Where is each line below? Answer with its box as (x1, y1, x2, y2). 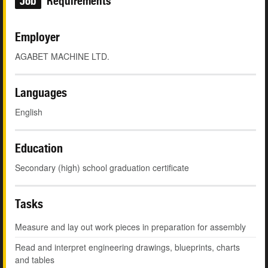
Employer (15, 30, 60, 44)
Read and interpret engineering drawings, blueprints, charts (15, 241, 240, 254)
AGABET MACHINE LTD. (15, 50, 109, 63)
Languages (15, 86, 67, 100)
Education (15, 141, 63, 156)
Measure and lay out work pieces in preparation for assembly (15, 221, 246, 233)
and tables (15, 254, 54, 266)
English (15, 106, 42, 118)
